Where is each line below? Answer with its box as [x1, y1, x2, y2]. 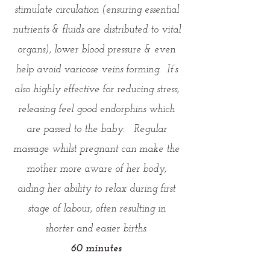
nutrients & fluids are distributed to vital [12, 25, 181, 35]
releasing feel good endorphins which [18, 104, 175, 115]
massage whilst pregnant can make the [13, 144, 180, 154]
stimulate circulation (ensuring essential [14, 5, 179, 15]
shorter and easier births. [45, 224, 148, 234]
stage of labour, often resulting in [27, 204, 166, 214]
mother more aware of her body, [27, 164, 166, 174]
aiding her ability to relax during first [17, 184, 175, 194]
